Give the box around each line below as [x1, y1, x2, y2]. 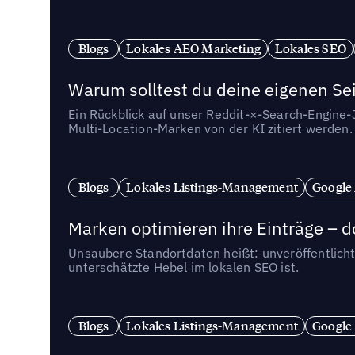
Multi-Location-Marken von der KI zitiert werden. [68, 120, 353, 136]
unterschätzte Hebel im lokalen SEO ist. [68, 258, 300, 275]
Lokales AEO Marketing [126, 40, 261, 57]
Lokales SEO [274, 40, 346, 57]
